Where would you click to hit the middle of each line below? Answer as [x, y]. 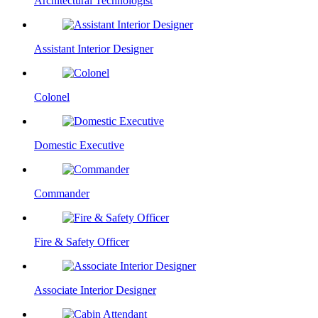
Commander [62, 193]
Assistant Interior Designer [94, 48]
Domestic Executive [79, 145]
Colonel [52, 97]
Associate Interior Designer [95, 290]
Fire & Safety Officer [82, 241]
